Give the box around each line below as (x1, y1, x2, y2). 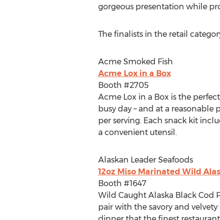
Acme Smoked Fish (98, 57, 173, 66)
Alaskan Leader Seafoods (98, 155, 193, 165)
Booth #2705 (98, 81, 149, 90)
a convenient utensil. (98, 128, 177, 137)
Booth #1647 (98, 179, 146, 188)
